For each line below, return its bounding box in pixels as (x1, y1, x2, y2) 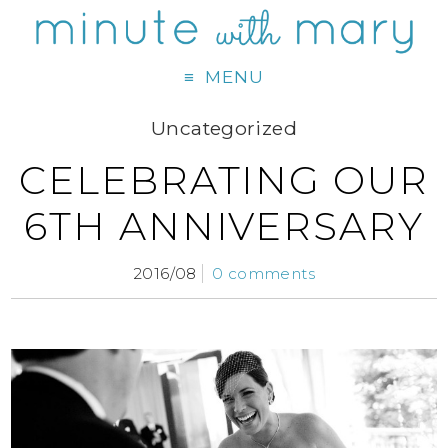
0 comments (212, 264, 315, 284)
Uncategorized (151, 116, 297, 141)
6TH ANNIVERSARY (24, 203, 424, 251)
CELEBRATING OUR (19, 157, 429, 205)
